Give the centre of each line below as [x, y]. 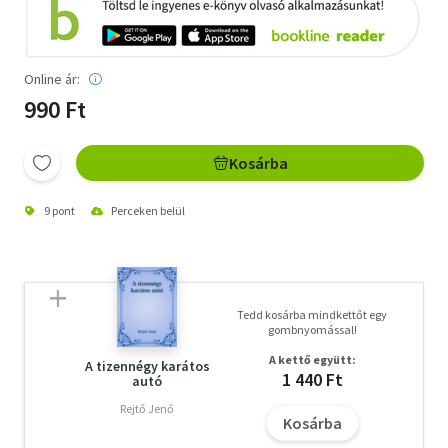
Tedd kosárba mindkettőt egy [312, 314]
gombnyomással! [312, 329]
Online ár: [52, 78]
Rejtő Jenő [147, 408]
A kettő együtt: [312, 359]
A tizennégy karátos [147, 365]
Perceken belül [148, 210]
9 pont [59, 210]
